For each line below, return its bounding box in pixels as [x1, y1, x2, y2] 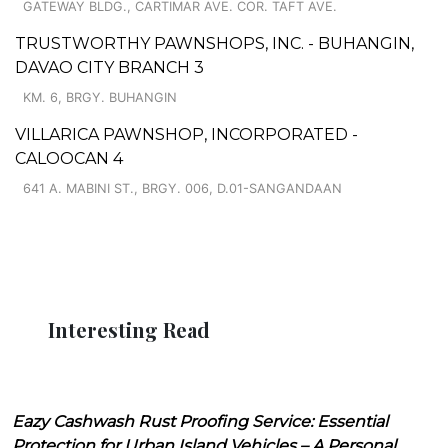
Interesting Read [48, 315, 210, 343]
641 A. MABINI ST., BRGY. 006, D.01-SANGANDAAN [23, 180, 342, 196]
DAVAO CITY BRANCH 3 [15, 57, 204, 77]
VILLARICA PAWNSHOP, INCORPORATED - [15, 124, 358, 144]
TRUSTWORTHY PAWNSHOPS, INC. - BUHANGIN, [15, 33, 414, 53]
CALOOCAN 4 [15, 148, 123, 168]
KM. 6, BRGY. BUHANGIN [23, 89, 177, 105]
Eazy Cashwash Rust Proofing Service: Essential [12, 411, 388, 431]
